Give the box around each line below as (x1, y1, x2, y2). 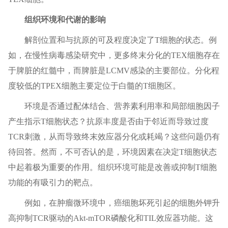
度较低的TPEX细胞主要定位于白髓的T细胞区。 (8, 81, 181, 91)
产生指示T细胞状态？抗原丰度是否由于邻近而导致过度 (8, 117, 209, 126)
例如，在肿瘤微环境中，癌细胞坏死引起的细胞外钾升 (24, 198, 220, 208)
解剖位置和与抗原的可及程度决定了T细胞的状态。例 (24, 36, 217, 45)
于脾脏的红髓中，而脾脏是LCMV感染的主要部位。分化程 (8, 66, 219, 75)
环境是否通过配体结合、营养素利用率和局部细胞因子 (24, 102, 220, 111)
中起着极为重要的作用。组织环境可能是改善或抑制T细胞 (8, 163, 217, 172)
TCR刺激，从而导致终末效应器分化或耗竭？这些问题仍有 (8, 132, 220, 141)
